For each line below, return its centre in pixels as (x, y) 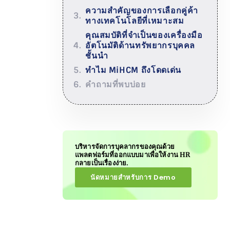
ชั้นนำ (97, 55)
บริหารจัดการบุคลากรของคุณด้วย (125, 146)
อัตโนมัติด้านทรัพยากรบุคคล (140, 45)
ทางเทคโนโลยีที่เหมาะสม (135, 21)
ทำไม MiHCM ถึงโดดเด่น (133, 70)
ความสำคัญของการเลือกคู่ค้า (142, 10)
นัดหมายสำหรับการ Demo (133, 177)
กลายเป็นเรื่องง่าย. (102, 163)
